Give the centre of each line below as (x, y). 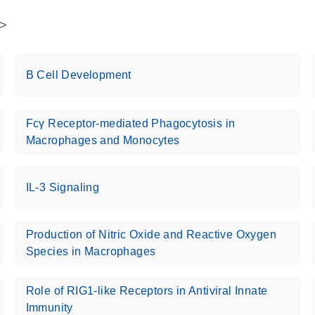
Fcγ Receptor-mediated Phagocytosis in (130, 123)
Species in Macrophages (91, 251)
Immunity (49, 308)
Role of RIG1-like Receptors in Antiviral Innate (147, 291)
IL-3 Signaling (63, 187)
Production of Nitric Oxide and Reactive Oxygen (151, 234)
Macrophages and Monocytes (103, 140)
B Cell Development (78, 75)
